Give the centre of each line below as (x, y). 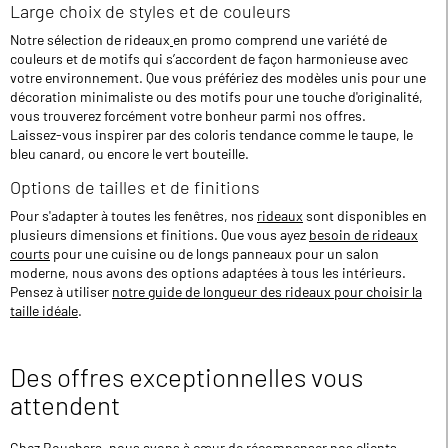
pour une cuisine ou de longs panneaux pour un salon (214, 254)
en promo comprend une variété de (280, 40)
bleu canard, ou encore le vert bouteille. (129, 154)
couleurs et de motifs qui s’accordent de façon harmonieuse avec (209, 59)
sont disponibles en (365, 216)
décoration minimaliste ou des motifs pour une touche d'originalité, (216, 97)
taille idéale (44, 311)
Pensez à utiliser (61, 292)
